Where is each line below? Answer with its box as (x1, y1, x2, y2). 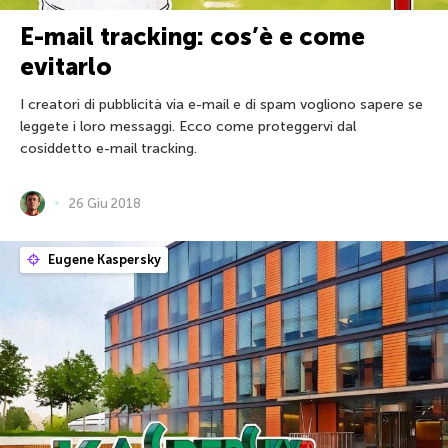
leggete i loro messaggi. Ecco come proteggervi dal (20, 117, 356, 135)
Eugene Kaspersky (45, 251, 161, 267)
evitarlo (20, 51, 112, 81)
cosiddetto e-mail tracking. (20, 139, 197, 157)
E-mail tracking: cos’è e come (20, 21, 365, 51)
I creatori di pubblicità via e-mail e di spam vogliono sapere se (20, 95, 423, 113)
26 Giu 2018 (69, 195, 141, 211)
